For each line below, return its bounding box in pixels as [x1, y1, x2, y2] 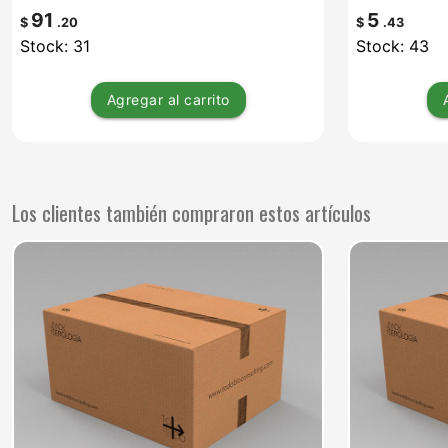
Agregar [106, 91, 163, 109]
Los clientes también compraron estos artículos [12, 197, 371, 229]
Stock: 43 [356, 36, 429, 57]
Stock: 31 [20, 36, 90, 57]
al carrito [167, 91, 230, 109]
